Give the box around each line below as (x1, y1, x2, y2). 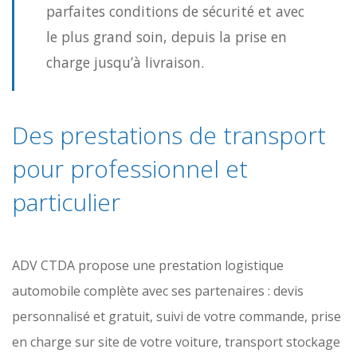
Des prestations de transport (12, 119, 326, 151)
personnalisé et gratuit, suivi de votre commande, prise (12, 308, 341, 325)
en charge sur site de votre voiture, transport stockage (12, 333, 340, 351)
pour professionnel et (12, 152, 248, 185)
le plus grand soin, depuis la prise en (46, 27, 287, 46)
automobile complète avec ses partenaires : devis (12, 282, 304, 300)
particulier (12, 186, 120, 218)
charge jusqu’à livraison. (46, 53, 204, 72)
